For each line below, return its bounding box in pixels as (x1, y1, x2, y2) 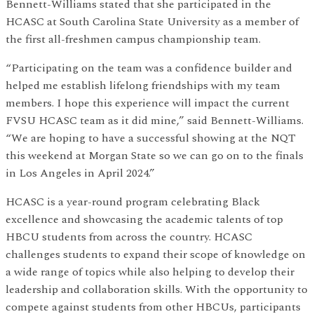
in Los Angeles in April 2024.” (6, 165, 155, 182)
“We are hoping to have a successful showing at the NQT (6, 130, 296, 146)
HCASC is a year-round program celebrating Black (6, 193, 260, 210)
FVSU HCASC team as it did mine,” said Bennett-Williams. (6, 112, 303, 129)
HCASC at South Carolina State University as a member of (6, 13, 299, 30)
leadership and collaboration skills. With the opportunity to (6, 281, 308, 298)
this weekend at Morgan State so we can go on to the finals (6, 147, 303, 164)
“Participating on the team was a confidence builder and (6, 60, 292, 76)
